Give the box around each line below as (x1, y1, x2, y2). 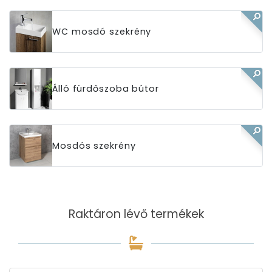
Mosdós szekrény (52, 139, 136, 152)
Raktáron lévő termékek (68, 206, 204, 222)
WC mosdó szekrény (52, 25, 152, 38)
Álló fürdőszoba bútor (52, 82, 159, 95)
